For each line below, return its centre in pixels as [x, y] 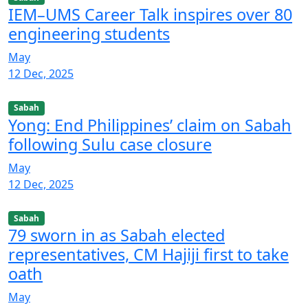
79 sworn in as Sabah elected [117, 235]
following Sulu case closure [110, 144]
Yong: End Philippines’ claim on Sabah [150, 125]
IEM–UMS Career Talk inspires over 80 [150, 15]
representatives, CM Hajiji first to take [148, 254]
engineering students [89, 34]
